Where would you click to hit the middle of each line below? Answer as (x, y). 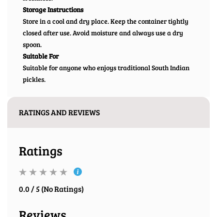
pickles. (34, 79)
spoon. (32, 44)
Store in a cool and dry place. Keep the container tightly (106, 21)
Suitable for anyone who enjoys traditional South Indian (106, 68)
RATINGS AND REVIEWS (59, 112)
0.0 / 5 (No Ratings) (51, 189)
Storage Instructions (53, 9)
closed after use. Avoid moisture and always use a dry (103, 33)
